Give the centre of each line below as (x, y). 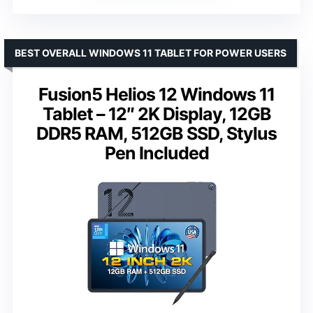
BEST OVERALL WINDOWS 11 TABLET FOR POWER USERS (151, 53)
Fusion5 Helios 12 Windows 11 (156, 95)
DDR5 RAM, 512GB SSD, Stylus (156, 134)
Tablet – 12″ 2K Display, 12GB (156, 114)
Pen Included (156, 153)
